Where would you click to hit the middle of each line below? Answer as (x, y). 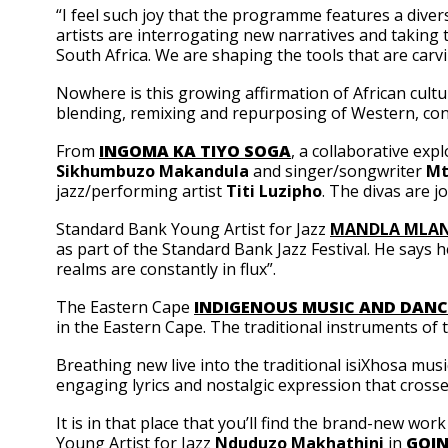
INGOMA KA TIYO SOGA (195, 151)
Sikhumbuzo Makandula (152, 171)
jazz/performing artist (141, 191)
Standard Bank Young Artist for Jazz (193, 229)
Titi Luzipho (274, 191)
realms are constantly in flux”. (166, 269)
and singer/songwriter (337, 171)
